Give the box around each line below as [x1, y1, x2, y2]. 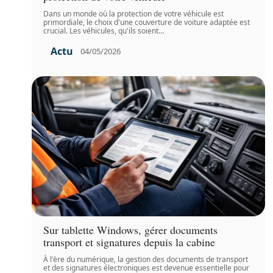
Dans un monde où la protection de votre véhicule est [43, 8, 224, 19]
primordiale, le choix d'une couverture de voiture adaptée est [43, 16, 250, 27]
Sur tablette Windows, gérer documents [43, 222, 218, 238]
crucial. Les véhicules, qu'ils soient [43, 25, 159, 36]
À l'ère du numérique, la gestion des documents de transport [43, 254, 249, 265]
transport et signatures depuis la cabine [43, 235, 216, 250]
